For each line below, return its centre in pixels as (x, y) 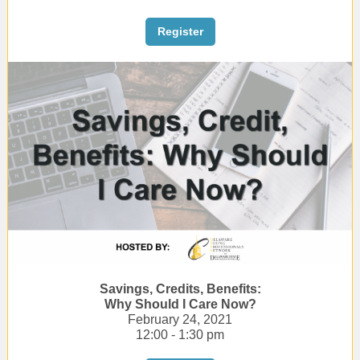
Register (180, 31)
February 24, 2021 (180, 319)
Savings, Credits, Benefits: (180, 289)
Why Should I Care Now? (180, 304)
